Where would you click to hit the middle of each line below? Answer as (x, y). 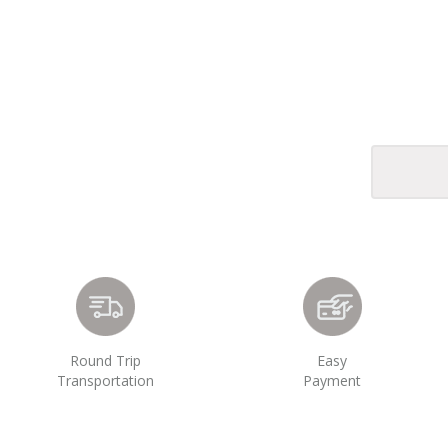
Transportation (106, 381)
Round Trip (106, 361)
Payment (332, 381)
